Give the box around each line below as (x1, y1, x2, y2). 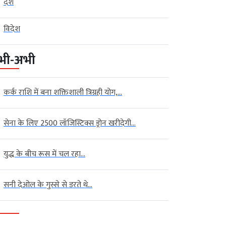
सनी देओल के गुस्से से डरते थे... (4, 178, 92, 192)
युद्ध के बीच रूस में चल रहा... (4, 147, 85, 161)
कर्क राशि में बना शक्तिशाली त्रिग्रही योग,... (4, 85, 122, 99)
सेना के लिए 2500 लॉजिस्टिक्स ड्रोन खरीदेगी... (4, 116, 136, 130)
